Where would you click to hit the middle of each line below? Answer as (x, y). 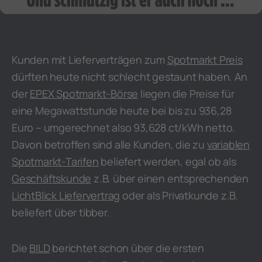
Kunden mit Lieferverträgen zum (89, 60)
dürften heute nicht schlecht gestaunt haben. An (130, 77)
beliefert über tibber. (61, 212)
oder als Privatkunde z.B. (179, 195)
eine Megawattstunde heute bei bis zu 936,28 (122, 111)
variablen (228, 144)
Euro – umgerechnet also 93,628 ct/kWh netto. (124, 127)
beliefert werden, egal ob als (167, 161)
